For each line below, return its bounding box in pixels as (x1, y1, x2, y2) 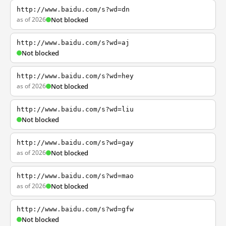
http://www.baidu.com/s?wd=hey (17, 72, 134, 80)
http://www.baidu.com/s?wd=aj (17, 39, 130, 46)
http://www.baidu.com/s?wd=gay (17, 139, 134, 146)
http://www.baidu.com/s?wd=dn (17, 6, 130, 13)
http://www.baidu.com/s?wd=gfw (17, 205, 134, 213)
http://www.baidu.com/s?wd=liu (17, 105, 134, 113)
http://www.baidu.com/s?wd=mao (17, 172, 134, 180)
